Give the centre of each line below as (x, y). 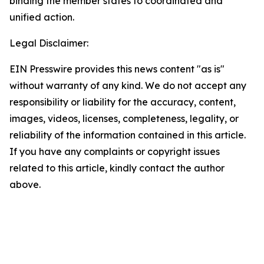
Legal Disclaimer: (49, 43)
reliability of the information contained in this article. (128, 135)
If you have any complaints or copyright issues (115, 151)
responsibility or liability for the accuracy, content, (123, 102)
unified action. (42, 17)
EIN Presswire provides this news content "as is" (117, 69)
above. (25, 184)
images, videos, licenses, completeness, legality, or (124, 118)
